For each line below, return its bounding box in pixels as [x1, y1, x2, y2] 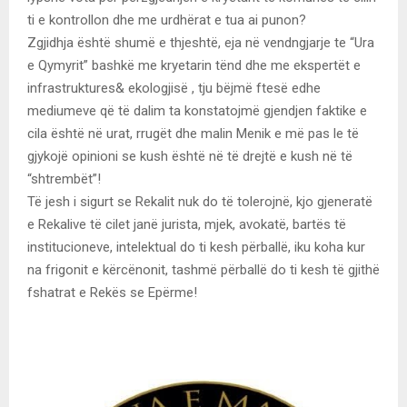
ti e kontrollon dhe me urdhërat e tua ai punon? [27, 11, 306, 28]
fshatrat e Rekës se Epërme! [27, 283, 197, 301]
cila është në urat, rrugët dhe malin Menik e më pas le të [27, 124, 359, 142]
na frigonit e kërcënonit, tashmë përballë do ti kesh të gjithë [27, 261, 380, 278]
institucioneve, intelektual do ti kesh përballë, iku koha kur [27, 238, 365, 255]
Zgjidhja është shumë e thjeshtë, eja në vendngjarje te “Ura [27, 34, 374, 51]
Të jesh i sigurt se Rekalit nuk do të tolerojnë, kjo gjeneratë [27, 193, 372, 210]
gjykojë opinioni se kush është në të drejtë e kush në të [27, 147, 352, 164]
